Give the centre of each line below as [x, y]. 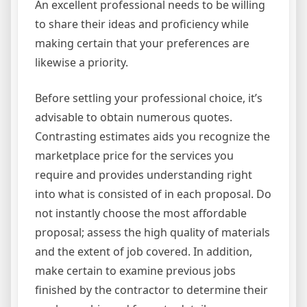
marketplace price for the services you [134, 156]
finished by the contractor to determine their [151, 290]
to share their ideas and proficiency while [142, 24]
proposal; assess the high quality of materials [152, 233]
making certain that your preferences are [142, 44]
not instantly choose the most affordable [141, 213]
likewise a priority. [82, 63]
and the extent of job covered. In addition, [144, 252]
